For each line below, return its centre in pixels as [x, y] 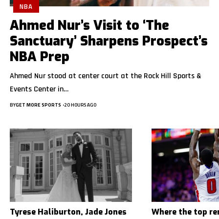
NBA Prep [40, 57]
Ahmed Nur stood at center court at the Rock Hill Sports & [106, 76]
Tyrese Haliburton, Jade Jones [68, 212]
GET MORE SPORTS [38, 105]
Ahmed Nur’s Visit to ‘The [89, 26]
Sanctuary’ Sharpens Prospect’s [109, 41]
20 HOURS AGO [80, 105]
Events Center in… [39, 89]
